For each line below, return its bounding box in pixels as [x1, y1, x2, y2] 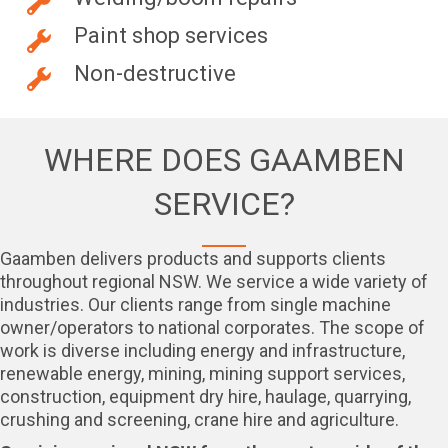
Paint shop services [74, 23, 268, 49]
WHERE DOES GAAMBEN [43, 141, 405, 180]
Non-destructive [74, 61, 236, 87]
